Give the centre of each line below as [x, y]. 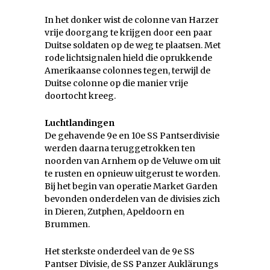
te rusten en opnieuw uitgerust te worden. [132, 174]
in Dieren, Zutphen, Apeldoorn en [115, 212]
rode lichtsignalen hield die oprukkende [128, 58]
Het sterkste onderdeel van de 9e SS [120, 252]
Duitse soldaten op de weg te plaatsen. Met [133, 46]
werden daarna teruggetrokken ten [120, 149]
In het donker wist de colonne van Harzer [132, 20]
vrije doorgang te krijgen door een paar [128, 33]
